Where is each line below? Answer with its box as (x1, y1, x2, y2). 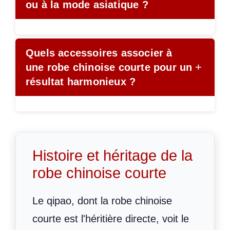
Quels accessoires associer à (26, 47, 172, 59)
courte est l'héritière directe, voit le (32, 213, 189, 225)
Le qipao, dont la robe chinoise (32, 195, 172, 207)
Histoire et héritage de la (32, 147, 193, 164)
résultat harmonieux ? (26, 76, 136, 88)
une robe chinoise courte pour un (26, 62, 193, 73)
